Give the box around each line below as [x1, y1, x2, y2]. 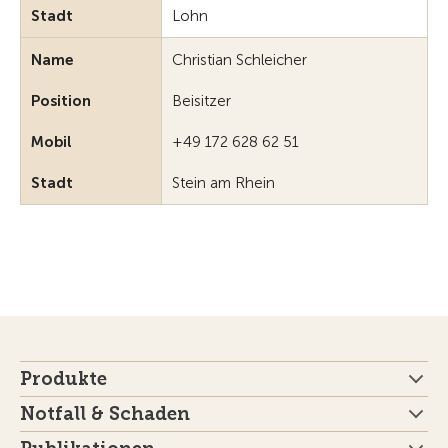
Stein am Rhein [172, 174, 275, 193]
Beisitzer [172, 92, 231, 111]
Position [31, 92, 91, 111]
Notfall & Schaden [20, 403, 190, 426]
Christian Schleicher [172, 51, 307, 70]
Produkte [20, 368, 107, 391]
